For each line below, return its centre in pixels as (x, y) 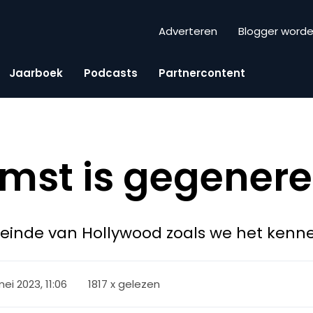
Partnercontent (202, 73)
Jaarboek (36, 73)
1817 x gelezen (124, 284)
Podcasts (111, 73)
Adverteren (188, 31)
